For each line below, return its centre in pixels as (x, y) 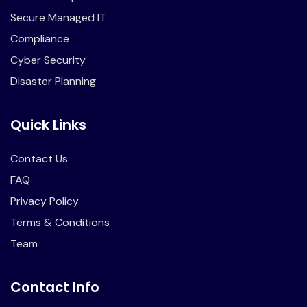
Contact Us (39, 159)
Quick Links (48, 125)
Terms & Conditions (60, 222)
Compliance (40, 39)
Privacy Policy (45, 201)
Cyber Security (48, 60)
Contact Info (55, 287)
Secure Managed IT (58, 17)
